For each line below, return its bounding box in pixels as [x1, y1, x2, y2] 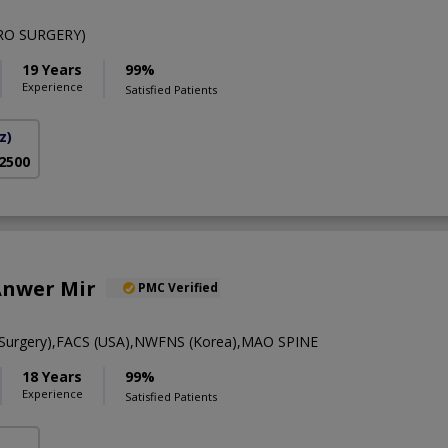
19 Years [22, 59, 82, 79]
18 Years [22, 366, 82, 386]
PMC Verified [138, 278, 218, 296]
